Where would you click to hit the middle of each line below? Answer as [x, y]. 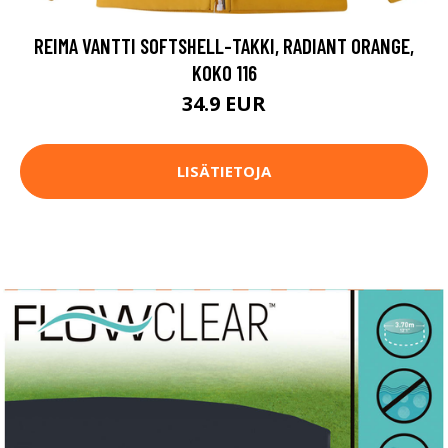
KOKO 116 [224, 72]
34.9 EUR [224, 103]
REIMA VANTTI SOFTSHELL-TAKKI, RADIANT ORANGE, [224, 45]
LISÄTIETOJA [224, 171]
